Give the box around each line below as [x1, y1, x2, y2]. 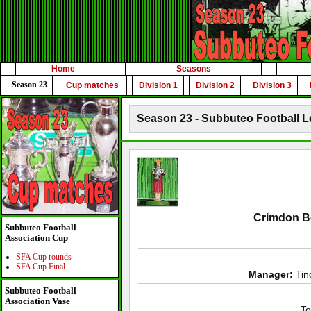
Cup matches [66, 81, 119, 90]
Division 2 [195, 81, 235, 90]
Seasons [176, 64, 211, 74]
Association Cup [5, 233, 68, 243]
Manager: [249, 269, 293, 280]
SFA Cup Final [16, 262, 65, 271]
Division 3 [252, 81, 292, 90]
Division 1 [138, 81, 178, 90]
